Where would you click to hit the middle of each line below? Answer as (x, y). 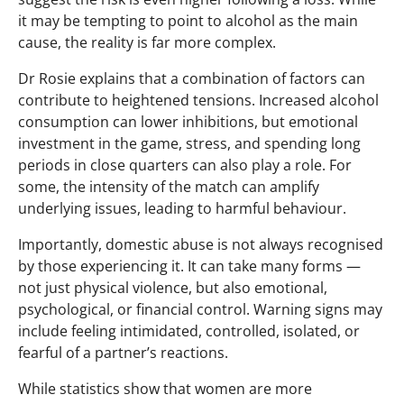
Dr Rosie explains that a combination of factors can (192, 78)
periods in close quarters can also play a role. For (185, 165)
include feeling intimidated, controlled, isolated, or (189, 331)
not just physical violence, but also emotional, (173, 287)
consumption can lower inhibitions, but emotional (188, 121)
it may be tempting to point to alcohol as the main (188, 20)
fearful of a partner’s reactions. (123, 352)
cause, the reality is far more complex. (147, 42)
